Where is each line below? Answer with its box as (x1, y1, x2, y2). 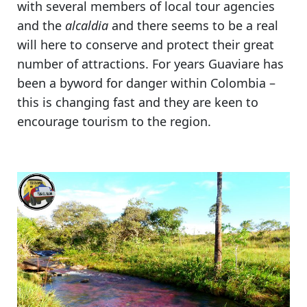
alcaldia (65, 17, 112, 34)
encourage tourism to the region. (17, 113, 211, 130)
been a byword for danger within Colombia (17, 75, 266, 92)
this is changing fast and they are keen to (17, 94, 258, 111)
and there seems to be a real (112, 17, 278, 34)
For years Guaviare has (152, 56, 284, 73)
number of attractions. (17, 56, 152, 73)
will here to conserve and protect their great (17, 36, 274, 53)
